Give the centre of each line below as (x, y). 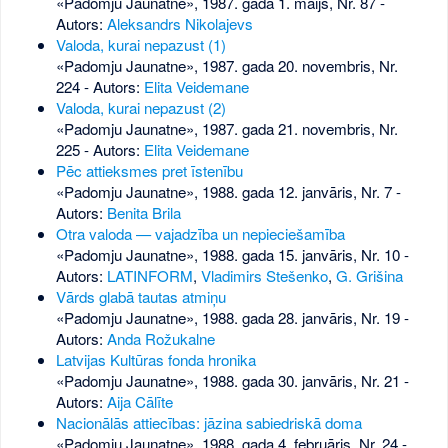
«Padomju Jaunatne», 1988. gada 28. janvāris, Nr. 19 (227, 318)
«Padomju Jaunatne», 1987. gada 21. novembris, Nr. (226, 129)
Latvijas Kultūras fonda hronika (155, 360)
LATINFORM (149, 276)
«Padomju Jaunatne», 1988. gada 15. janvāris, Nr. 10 (227, 255)
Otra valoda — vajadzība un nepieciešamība (200, 234)
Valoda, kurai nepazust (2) (140, 108)
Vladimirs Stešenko (264, 276)
